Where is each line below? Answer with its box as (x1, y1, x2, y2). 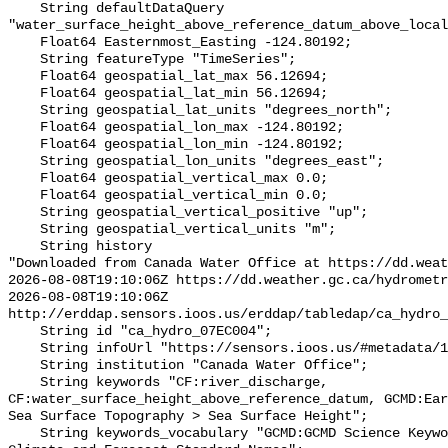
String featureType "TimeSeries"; (8, 52, 40, 68)
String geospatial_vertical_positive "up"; (8, 205, 40, 221)
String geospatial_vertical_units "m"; (8, 222, 40, 238)
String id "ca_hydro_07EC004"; (8, 324, 40, 340)
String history (8, 239, 40, 255)
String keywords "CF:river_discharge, (8, 375, 40, 391)
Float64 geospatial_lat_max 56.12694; (8, 69, 40, 85)
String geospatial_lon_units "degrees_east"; (8, 154, 40, 170)
